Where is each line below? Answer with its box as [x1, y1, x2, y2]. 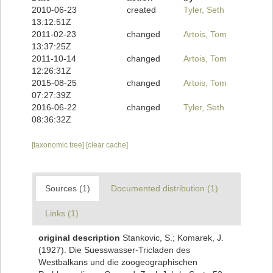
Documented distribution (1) [111, 183, 218, 194]
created [126, 5, 156, 15]
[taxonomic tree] [32, 141, 86, 150]
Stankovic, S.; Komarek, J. [122, 233, 224, 243]
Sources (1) [45, 183, 90, 194]
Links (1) [45, 208, 79, 219]
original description [38, 233, 120, 243]
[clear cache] [86, 141, 128, 150]
